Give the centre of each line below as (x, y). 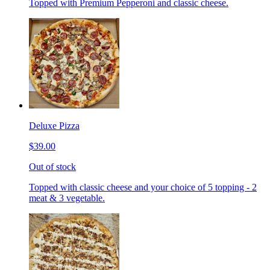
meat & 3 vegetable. (67, 198)
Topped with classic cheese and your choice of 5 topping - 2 (143, 187)
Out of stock (52, 167)
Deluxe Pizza (54, 126)
